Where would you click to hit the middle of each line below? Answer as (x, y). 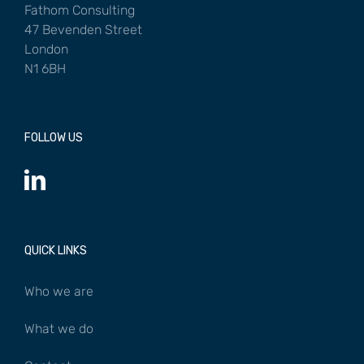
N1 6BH (45, 68)
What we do (59, 328)
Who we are (59, 291)
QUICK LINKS (56, 250)
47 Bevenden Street (83, 29)
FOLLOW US (54, 137)
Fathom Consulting (80, 10)
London (46, 49)
